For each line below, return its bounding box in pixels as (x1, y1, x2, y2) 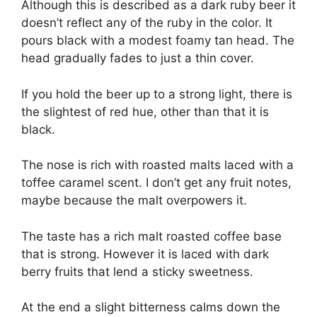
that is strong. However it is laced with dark (21, 246, 269, 261)
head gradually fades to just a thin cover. (21, 51, 254, 66)
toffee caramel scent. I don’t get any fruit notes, (21, 175, 292, 190)
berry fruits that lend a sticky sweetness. (21, 264, 253, 279)
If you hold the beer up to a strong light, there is (21, 86, 292, 101)
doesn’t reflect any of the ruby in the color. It (21, 16, 272, 30)
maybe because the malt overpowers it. (21, 193, 247, 208)
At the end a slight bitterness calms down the (21, 300, 280, 315)
